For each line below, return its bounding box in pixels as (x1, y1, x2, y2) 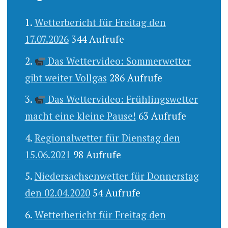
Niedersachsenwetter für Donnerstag (34, 169, 199, 183)
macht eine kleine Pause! (24, 109, 136, 123)
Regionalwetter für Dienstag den (34, 131, 180, 144)
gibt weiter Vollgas (24, 71, 107, 84)
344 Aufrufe (71, 33, 124, 46)
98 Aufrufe (73, 148, 121, 161)
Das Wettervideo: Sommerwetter (45, 54, 191, 67)
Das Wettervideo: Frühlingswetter (45, 93, 198, 106)
